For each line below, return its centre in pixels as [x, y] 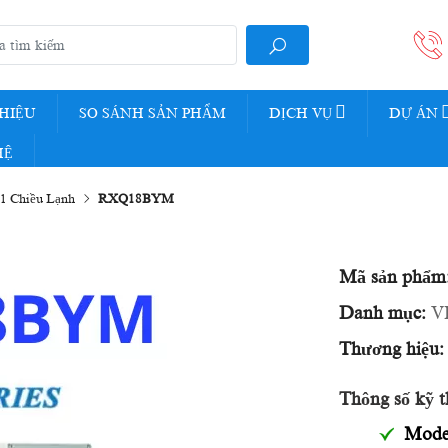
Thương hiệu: [391, 349]
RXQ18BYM [136, 198]
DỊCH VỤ [300, 113]
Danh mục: [382, 313]
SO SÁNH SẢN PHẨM [152, 113]
